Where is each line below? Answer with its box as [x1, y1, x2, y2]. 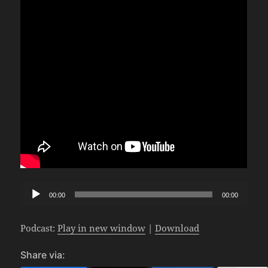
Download [155, 221, 200, 234]
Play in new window [57, 221, 146, 234]
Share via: [20, 248, 66, 261]
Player [20, 197, 47, 209]
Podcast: [20, 221, 58, 234]
